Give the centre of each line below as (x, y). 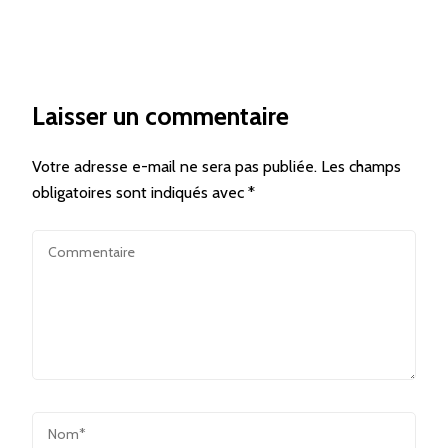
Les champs (361, 166)
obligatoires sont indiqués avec (140, 192)
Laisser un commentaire (160, 115)
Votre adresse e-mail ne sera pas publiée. (174, 166)
